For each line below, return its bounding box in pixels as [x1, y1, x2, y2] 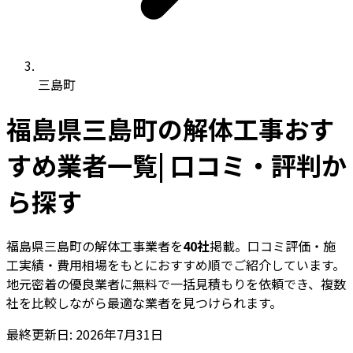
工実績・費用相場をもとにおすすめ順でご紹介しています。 [6, 255, 345, 274]
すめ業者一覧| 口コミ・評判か [6, 147, 347, 184]
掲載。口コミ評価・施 [210, 236, 336, 255]
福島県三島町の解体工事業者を [6, 236, 183, 255]
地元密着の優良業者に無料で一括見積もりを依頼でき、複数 [6, 273, 346, 293]
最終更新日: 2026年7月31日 [6, 324, 163, 344]
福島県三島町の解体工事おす [6, 110, 334, 147]
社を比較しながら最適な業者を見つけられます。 [6, 292, 282, 312]
